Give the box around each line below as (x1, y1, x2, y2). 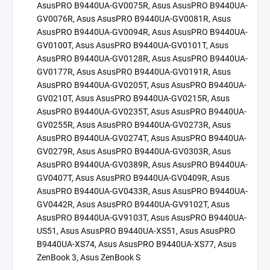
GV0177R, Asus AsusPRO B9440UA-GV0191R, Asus (37, 66, 231, 77)
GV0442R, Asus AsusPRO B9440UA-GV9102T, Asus (37, 199, 230, 209)
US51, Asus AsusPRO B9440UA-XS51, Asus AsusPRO (37, 225, 236, 236)
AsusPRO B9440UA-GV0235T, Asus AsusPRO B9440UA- (37, 106, 246, 116)
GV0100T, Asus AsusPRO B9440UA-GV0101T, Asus (37, 40, 228, 50)
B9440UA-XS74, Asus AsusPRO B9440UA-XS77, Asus (37, 239, 236, 249)
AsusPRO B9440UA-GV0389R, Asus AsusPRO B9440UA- (37, 159, 248, 169)
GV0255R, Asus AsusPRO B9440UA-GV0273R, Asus (37, 119, 231, 130)
